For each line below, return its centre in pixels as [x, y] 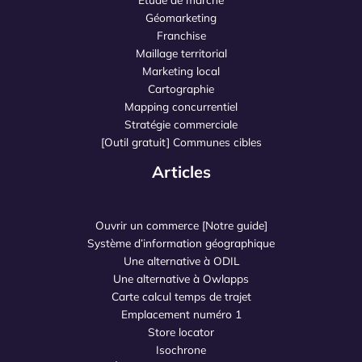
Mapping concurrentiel [181, 107]
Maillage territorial [181, 53]
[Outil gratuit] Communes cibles [181, 142]
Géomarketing [181, 18]
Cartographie [181, 89]
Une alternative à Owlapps [181, 278]
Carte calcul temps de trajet [181, 296]
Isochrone [181, 349]
